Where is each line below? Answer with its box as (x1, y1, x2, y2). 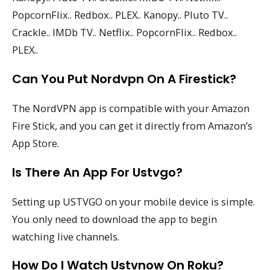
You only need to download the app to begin (12, 212, 217, 226)
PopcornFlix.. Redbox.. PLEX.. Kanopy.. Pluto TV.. (12, 8, 228, 22)
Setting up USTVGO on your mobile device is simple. (12, 194, 255, 209)
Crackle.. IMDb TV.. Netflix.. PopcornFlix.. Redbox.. (12, 25, 237, 40)
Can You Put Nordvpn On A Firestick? (12, 70, 236, 87)
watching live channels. (12, 229, 119, 243)
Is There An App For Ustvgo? (12, 163, 183, 181)
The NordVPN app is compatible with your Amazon (12, 101, 250, 115)
